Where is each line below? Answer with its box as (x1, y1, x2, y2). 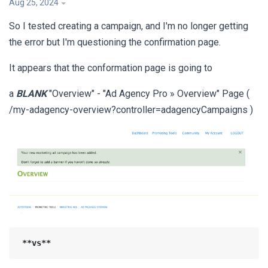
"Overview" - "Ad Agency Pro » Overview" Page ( (47, 88, 249, 100)
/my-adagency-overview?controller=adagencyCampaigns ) (9, 104, 253, 116)
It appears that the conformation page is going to (9, 62, 212, 74)
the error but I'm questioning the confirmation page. (9, 36, 221, 48)
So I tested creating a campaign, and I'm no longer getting (9, 20, 248, 32)
